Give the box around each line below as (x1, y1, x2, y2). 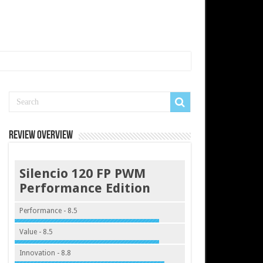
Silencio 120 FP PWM (19, 166, 146, 181)
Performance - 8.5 (19, 207, 77, 215)
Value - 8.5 (19, 228, 53, 236)
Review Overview (8, 130, 73, 141)
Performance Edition (19, 181, 150, 195)
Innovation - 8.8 (19, 249, 71, 257)
